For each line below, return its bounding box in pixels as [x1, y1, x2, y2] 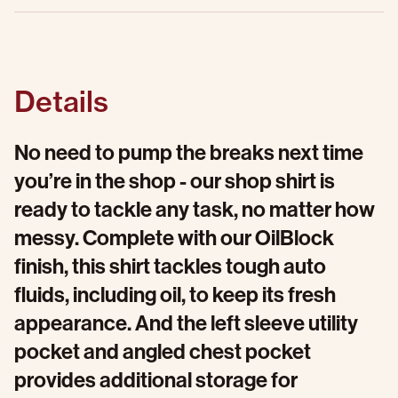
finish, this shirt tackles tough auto [14, 254, 326, 279]
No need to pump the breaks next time [14, 140, 363, 165]
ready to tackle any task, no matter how [14, 197, 375, 222]
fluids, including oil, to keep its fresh [14, 283, 336, 307]
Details [14, 84, 108, 119]
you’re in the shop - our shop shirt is [14, 169, 335, 194]
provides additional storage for [14, 368, 298, 393]
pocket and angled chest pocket [14, 339, 311, 364]
